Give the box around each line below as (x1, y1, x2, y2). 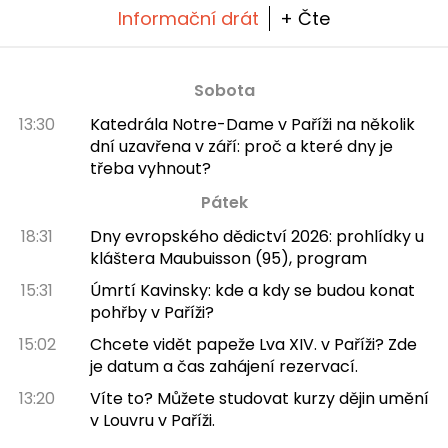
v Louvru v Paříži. (89, 409, 215, 433)
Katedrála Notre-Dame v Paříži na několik (89, 113, 415, 137)
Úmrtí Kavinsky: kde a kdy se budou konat (89, 279, 415, 303)
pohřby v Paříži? (89, 301, 214, 325)
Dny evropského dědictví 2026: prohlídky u (89, 225, 424, 249)
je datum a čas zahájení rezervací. (89, 355, 358, 379)
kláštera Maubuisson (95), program (89, 247, 367, 271)
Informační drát (118, 6, 259, 32)
